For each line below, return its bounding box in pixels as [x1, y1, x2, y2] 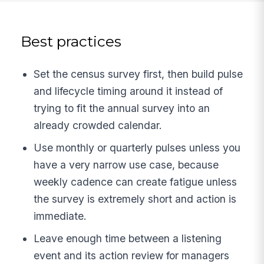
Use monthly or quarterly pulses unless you [34, 141, 241, 154]
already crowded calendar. [34, 119, 163, 132]
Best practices [21, 32, 122, 51]
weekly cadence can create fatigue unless [34, 176, 237, 189]
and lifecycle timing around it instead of [34, 85, 223, 98]
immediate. [34, 210, 87, 223]
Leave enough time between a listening [34, 232, 222, 245]
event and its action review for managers [34, 249, 230, 262]
